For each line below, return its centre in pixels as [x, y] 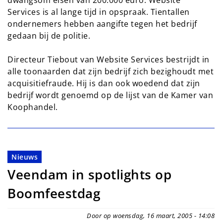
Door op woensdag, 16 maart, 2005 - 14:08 [151, 216]
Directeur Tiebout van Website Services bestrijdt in [109, 60]
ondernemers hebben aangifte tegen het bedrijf [102, 24]
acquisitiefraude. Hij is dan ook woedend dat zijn [104, 83]
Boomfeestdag [54, 194]
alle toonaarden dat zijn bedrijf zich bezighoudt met [111, 72]
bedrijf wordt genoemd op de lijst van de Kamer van [110, 95]
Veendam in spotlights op [89, 175]
